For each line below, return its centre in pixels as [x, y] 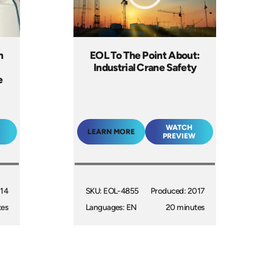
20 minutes [185, 207]
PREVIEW [179, 136]
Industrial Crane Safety [145, 67]
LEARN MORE [111, 131]
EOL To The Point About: [145, 55]
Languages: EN [111, 207]
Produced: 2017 [177, 191]
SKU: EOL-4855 [112, 191]
